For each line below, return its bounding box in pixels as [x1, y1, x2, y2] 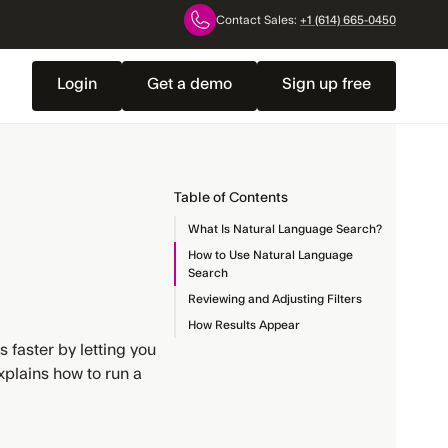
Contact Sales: [216, 14, 300, 26]
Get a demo [147, 76, 232, 92]
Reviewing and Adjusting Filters [188, 293, 362, 305]
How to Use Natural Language [188, 249, 353, 261]
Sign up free [282, 76, 371, 92]
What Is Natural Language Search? [188, 223, 382, 235]
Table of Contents [174, 191, 288, 205]
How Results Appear [188, 319, 300, 331]
